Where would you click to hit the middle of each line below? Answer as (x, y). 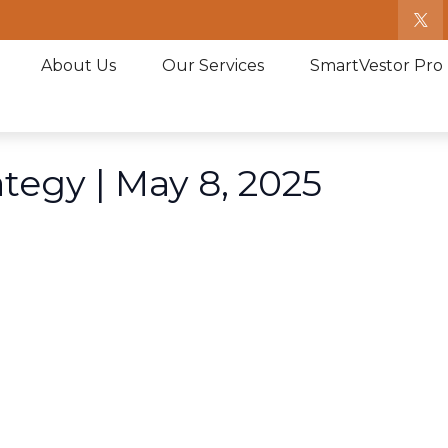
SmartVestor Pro (377, 65)
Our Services (213, 65)
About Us (79, 65)
